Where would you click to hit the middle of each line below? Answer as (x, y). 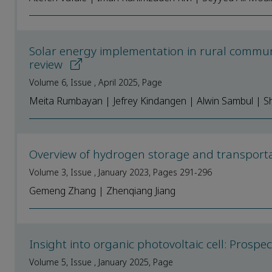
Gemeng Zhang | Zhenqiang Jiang (102, 191)
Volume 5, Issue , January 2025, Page (101, 262)
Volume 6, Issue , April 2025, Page (96, 82)
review (47, 64)
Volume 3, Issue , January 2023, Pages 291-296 (121, 172)
